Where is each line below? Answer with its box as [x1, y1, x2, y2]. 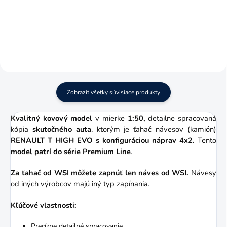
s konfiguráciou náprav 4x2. [93, 135, 195, 145]
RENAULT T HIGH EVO [11, 135, 93, 145]
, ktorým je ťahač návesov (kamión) [91, 124, 217, 134]
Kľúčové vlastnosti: [11, 200, 77, 210]
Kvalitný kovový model [11, 112, 93, 123]
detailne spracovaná [145, 112, 217, 123]
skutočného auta [32, 124, 91, 134]
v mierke [92, 112, 128, 123]
